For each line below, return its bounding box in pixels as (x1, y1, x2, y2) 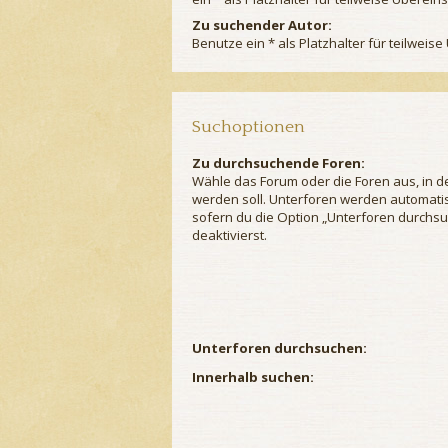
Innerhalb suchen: (192, 368, 314, 387)
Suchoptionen (192, 117, 305, 138)
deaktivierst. (192, 226, 267, 245)
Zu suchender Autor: (192, 15, 332, 34)
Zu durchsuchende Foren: (192, 154, 365, 173)
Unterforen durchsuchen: (192, 339, 367, 358)
